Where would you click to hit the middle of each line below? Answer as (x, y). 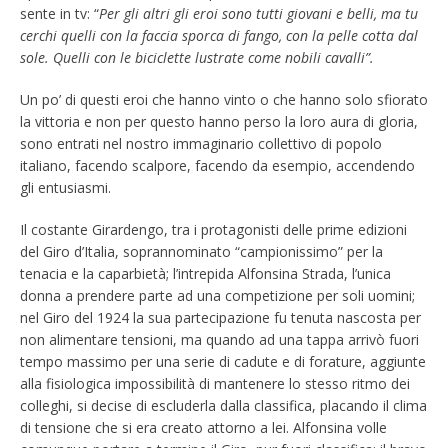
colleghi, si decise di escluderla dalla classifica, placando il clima (223, 405)
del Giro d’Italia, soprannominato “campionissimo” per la (201, 251)
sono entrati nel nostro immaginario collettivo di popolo (201, 143)
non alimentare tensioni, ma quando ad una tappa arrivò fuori (219, 339)
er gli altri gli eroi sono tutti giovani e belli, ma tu (262, 13)
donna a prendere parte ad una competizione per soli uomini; (217, 295)
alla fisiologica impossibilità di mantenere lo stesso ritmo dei (215, 383)
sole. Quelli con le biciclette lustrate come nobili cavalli (192, 57)
